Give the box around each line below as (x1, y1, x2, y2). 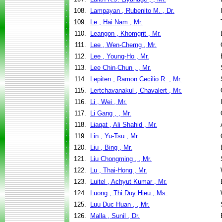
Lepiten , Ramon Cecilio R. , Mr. (90, 75, 182, 83)
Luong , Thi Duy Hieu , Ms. (90, 189, 167, 197)
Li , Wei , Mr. (90, 98, 127, 106)
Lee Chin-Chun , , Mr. (90, 64, 151, 71)
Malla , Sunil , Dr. (90, 212, 140, 220)
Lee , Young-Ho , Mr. (90, 53, 149, 60)
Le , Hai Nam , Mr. (90, 18, 143, 26)
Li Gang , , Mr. (90, 110, 131, 117)
